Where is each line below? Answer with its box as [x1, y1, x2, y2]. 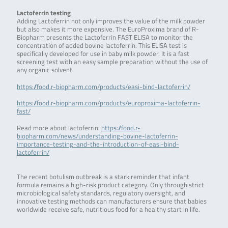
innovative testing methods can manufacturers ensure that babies [16, 196, 207, 207]
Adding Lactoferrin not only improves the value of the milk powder [16, 16, 205, 26]
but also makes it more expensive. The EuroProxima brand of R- [16, 24, 199, 34]
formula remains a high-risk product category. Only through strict [16, 180, 204, 190]
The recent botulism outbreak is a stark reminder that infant [16, 172, 189, 182]
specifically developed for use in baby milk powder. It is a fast [16, 48, 189, 59]
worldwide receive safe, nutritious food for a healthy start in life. [16, 205, 200, 215]
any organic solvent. [16, 65, 74, 75]
